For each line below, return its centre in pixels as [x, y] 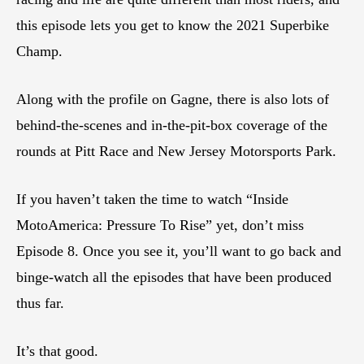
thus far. [40, 303]
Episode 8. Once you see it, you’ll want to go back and [179, 251]
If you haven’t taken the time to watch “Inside [152, 199]
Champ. [39, 51]
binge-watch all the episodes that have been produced [174, 277]
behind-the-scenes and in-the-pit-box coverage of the [172, 125]
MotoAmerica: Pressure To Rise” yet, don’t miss [160, 225]
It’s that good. [57, 351]
